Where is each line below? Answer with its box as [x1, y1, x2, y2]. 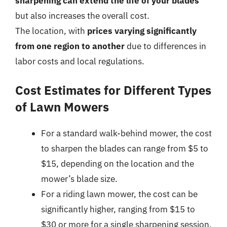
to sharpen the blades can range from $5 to [41, 142, 208, 154]
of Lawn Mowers [15, 98, 109, 115]
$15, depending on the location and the [41, 158, 194, 169]
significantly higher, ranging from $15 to [41, 203, 195, 215]
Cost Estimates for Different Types [15, 82, 211, 98]
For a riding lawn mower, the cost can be [41, 188, 198, 200]
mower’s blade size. [41, 173, 118, 184]
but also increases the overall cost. [15, 10, 149, 21]
